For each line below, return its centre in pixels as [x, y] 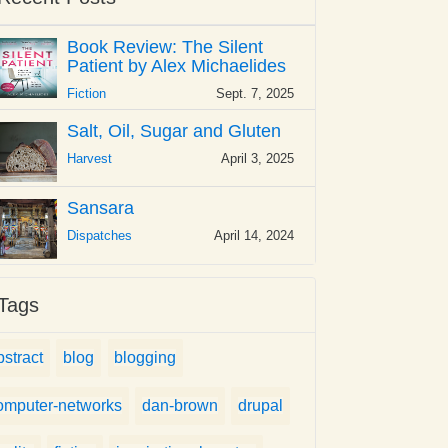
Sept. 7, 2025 [255, 93]
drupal [261, 405]
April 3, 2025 [257, 158]
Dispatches [99, 235]
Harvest [89, 158]
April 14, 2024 [254, 235]
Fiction [86, 93]
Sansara [100, 207]
